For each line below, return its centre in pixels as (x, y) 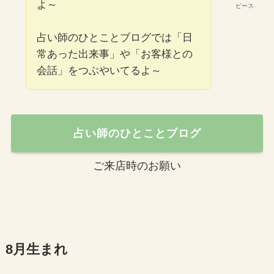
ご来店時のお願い (137, 166)
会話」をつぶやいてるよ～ (99, 71)
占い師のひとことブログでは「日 (114, 38)
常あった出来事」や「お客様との (114, 54)
